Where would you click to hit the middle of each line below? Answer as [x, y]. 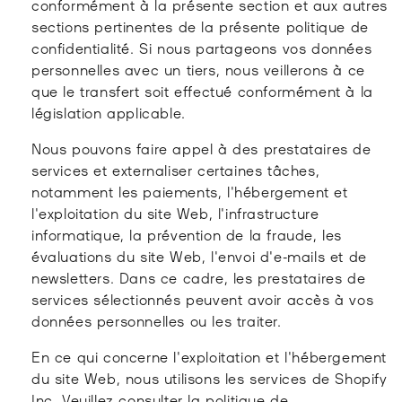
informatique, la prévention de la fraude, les [187, 234]
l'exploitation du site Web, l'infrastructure [175, 212]
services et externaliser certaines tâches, [176, 169]
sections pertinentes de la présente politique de [200, 26]
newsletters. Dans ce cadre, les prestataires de [199, 277]
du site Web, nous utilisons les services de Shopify [210, 377]
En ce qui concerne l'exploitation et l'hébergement [210, 356]
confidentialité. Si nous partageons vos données [202, 47]
